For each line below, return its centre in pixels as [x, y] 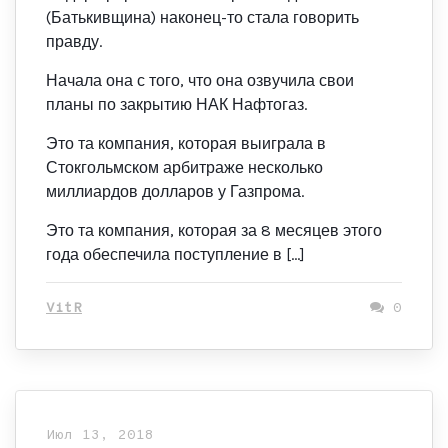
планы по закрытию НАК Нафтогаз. [176, 104]
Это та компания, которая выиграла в [186, 143]
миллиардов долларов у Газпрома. [175, 191]
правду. [74, 41]
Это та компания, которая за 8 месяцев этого [214, 230]
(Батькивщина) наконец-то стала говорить [202, 17]
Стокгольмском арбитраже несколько [184, 167]
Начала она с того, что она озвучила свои [200, 80]
